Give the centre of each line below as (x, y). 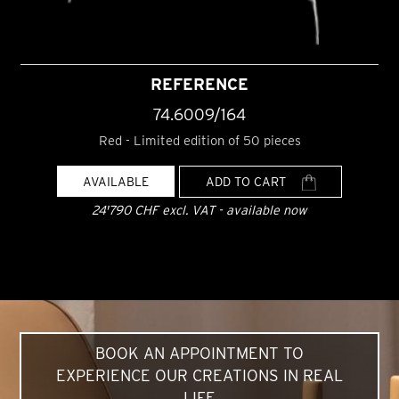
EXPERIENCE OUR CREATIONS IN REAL (199, 376)
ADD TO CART (247, 181)
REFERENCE (199, 84)
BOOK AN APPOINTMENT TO (199, 354)
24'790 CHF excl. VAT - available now (199, 210)
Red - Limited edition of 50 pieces (199, 140)
